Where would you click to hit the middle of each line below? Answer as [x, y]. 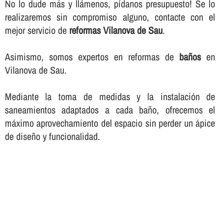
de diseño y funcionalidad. [52, 137]
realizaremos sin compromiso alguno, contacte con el [110, 17]
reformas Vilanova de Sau [116, 30]
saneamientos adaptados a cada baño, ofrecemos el [110, 110]
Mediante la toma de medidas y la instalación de [110, 97]
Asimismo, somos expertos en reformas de [92, 57]
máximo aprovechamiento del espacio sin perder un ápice [110, 123]
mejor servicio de [37, 30]
